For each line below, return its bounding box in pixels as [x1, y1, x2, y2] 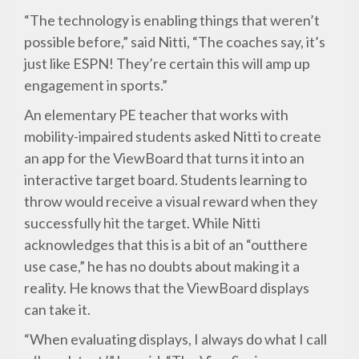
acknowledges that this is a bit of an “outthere [24, 236, 309, 254]
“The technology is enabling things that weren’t [24, 11, 321, 30]
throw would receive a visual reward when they [24, 192, 318, 211]
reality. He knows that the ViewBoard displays [24, 279, 310, 297]
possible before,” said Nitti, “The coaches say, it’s [24, 33, 326, 51]
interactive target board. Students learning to [24, 171, 308, 189]
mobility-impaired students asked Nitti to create [24, 127, 322, 146]
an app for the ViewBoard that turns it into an [24, 149, 305, 167]
